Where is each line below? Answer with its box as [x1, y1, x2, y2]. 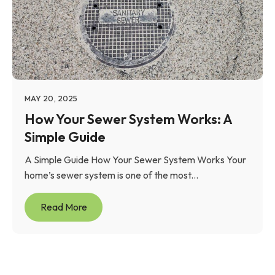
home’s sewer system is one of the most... [25, 169, 198, 182]
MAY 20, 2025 [25, 93, 78, 104]
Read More [40, 201, 87, 214]
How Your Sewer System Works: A [25, 110, 232, 128]
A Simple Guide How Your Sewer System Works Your [25, 153, 246, 166]
